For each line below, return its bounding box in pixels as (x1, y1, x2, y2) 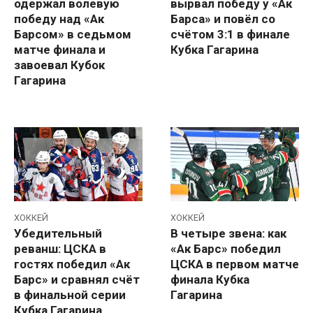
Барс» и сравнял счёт (14, 272, 140, 287)
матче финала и (14, 42, 105, 57)
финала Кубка (170, 272, 249, 287)
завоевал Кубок (14, 57, 105, 72)
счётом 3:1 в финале (170, 27, 290, 41)
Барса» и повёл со (170, 11, 275, 26)
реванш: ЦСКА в (14, 242, 106, 256)
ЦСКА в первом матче (170, 257, 299, 272)
